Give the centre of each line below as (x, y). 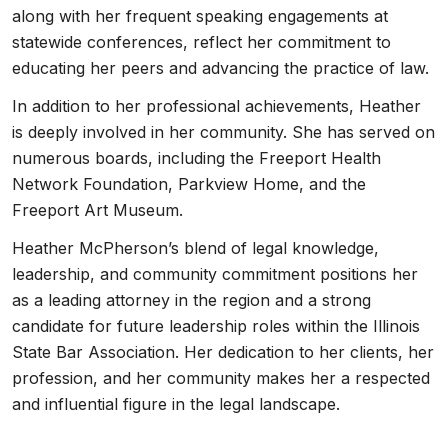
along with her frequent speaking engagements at (200, 16)
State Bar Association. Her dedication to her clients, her (223, 352)
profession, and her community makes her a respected (221, 378)
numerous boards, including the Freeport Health (196, 158)
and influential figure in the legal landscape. (176, 404)
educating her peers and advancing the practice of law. (220, 68)
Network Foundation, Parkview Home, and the (189, 184)
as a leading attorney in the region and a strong (191, 300)
